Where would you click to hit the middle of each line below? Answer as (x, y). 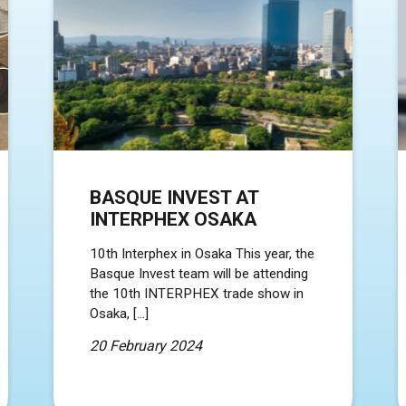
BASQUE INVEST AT (174, 197)
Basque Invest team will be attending (199, 273)
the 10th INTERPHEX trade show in (197, 293)
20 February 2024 (146, 345)
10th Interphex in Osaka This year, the (202, 253)
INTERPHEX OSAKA (173, 219)
